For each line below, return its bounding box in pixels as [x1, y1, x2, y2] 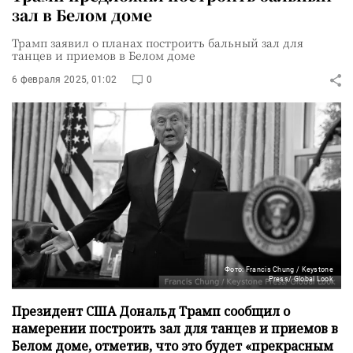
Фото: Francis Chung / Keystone [224, 265, 333, 273]
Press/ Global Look [268, 274, 333, 283]
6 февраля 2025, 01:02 [12, 74, 117, 85]
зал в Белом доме [12, 4, 152, 25]
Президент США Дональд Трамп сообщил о [12, 302, 290, 320]
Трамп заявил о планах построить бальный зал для [12, 35, 303, 50]
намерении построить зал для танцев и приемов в [12, 319, 338, 337]
